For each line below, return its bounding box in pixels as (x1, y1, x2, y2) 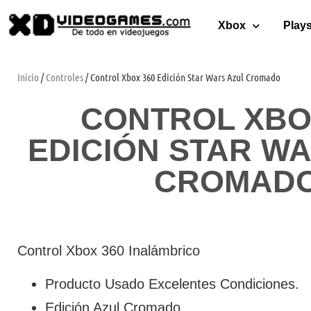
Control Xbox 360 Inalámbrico (17, 243, 200, 258)
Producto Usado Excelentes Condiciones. (45, 276, 299, 292)
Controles (46, 71, 83, 83)
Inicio (17, 71, 39, 83)
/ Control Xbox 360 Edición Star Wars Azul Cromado (83, 71, 280, 83)
